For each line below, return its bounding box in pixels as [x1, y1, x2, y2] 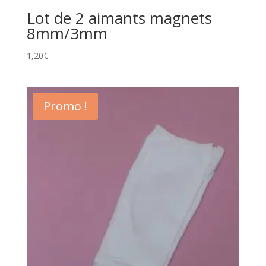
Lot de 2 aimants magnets [26, 7, 212, 29]
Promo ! [43, 98, 87, 115]
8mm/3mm [26, 23, 107, 45]
